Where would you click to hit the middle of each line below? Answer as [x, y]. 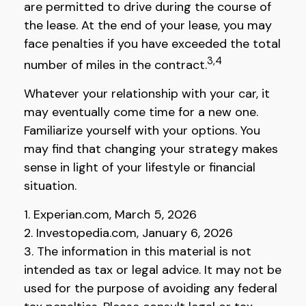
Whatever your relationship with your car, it [147, 94]
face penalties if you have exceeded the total [152, 44]
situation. [50, 186]
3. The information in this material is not [138, 251]
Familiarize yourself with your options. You [142, 130]
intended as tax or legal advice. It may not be [153, 270]
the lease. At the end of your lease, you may [148, 25]
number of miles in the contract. [115, 65]
